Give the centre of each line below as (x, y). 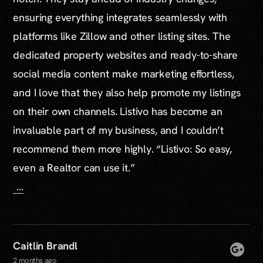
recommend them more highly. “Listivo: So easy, (123, 149)
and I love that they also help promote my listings (127, 92)
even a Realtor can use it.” (74, 167)
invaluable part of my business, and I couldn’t (119, 130)
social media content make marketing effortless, (124, 73)
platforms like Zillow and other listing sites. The (122, 36)
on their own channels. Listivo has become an (118, 111)
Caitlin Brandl (45, 245)
